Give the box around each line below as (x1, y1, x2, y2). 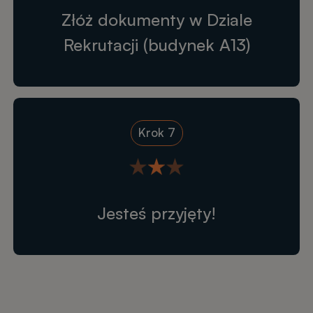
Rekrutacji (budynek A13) (63, 34, 250, 55)
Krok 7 (138, 124, 175, 140)
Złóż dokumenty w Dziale (61, 8, 252, 30)
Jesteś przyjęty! (97, 202, 216, 224)
